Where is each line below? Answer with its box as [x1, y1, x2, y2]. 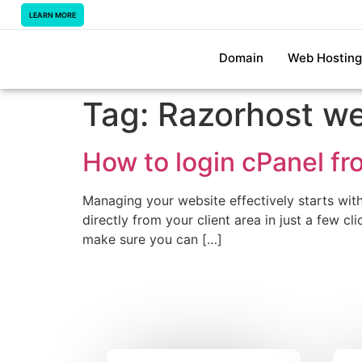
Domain [218, 50, 263, 65]
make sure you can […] [82, 231, 222, 247]
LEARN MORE [29, 10, 76, 19]
